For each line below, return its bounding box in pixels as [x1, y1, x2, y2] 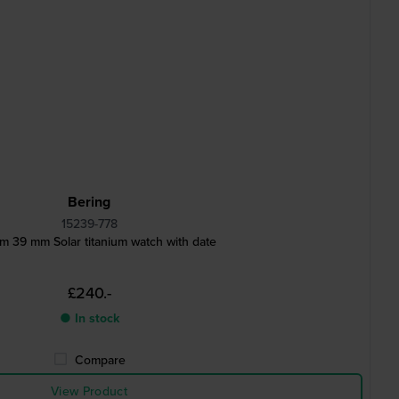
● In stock [59, 309, 119, 327]
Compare [74, 351, 126, 369]
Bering [68, 191, 110, 212]
